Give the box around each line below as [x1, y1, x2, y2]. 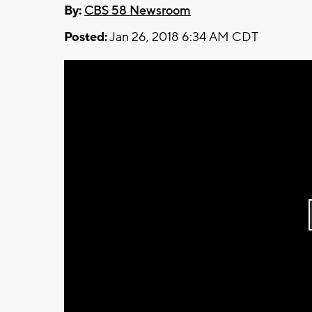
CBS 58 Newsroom [84, 2, 191, 19]
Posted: [64, 29, 107, 45]
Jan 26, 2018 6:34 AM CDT [107, 29, 258, 45]
